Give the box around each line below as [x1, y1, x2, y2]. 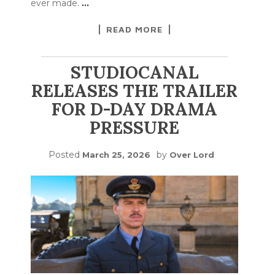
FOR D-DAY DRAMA [52, 98, 217, 120]
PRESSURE [90, 116, 179, 139]
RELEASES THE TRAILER [31, 79, 238, 102]
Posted [48, 149, 82, 160]
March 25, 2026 [82, 149, 150, 160]
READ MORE [106, 23, 163, 34]
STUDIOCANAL [70, 61, 199, 83]
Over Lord [169, 149, 214, 160]
